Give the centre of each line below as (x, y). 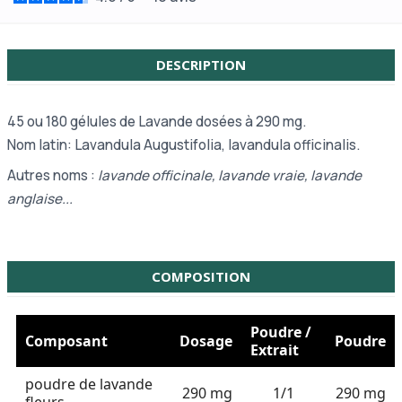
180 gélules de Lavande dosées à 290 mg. (176, 122)
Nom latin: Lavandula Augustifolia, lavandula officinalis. (184, 145)
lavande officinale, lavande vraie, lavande (228, 176)
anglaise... (40, 199)
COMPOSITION (201, 277)
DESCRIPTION (201, 65)
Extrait (275, 350)
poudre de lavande (89, 385)
